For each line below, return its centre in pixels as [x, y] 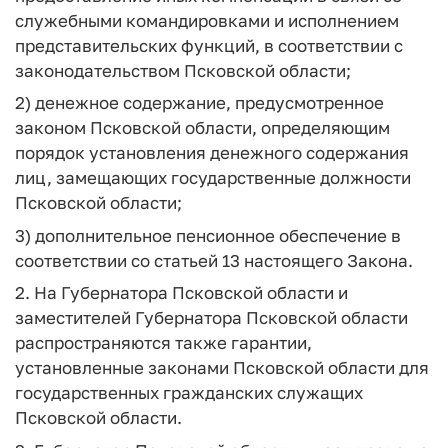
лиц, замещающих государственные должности [213, 177]
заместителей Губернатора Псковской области [211, 317]
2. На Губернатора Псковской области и [181, 292]
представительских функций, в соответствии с [209, 45]
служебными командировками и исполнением [207, 20]
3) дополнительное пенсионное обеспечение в [208, 235]
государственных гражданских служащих [189, 392]
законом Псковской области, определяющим [202, 127]
